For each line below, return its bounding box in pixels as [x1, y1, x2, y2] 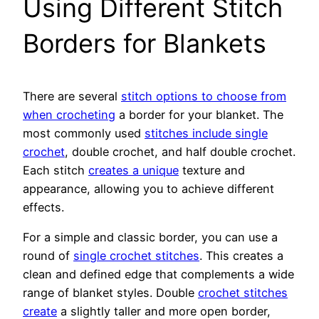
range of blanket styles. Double [23, 286, 198, 300]
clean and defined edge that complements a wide [23, 267, 294, 282]
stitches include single [145, 126, 268, 141]
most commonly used [23, 126, 145, 141]
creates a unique [88, 163, 179, 178]
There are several [23, 89, 121, 104]
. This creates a [199, 249, 283, 263]
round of [23, 249, 73, 263]
